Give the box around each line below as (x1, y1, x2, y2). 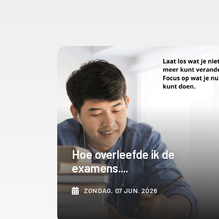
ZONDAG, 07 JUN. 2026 (84, 186, 157, 195)
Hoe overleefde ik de (72, 147, 175, 161)
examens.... (72, 160, 128, 175)
